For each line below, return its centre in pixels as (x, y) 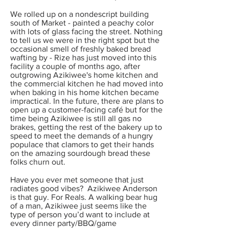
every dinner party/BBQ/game (63, 223)
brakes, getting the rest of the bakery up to (86, 127)
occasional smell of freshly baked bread (81, 49)
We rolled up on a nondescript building (79, 14)
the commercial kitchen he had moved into (87, 84)
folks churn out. (38, 162)
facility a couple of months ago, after (75, 66)
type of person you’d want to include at (80, 214)
